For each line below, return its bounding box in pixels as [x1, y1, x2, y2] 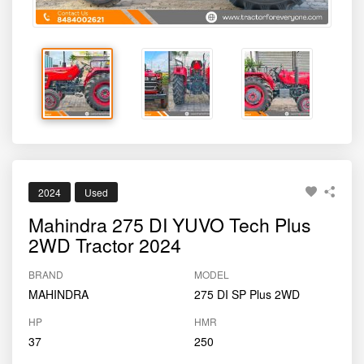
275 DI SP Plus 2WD [194, 286, 300, 302]
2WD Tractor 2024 [28, 232, 181, 258]
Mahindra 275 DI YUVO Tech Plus [28, 211, 311, 238]
